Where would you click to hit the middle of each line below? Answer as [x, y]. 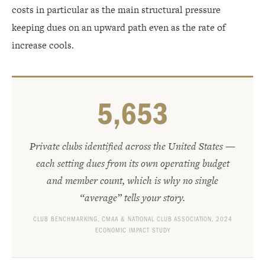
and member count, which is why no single [132, 180]
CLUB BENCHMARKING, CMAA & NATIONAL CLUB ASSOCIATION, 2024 [132, 219]
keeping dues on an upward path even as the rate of [119, 28]
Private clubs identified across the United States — [132, 146]
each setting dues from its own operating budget [132, 163]
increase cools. [43, 45]
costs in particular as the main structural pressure [116, 10]
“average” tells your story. [132, 198]
